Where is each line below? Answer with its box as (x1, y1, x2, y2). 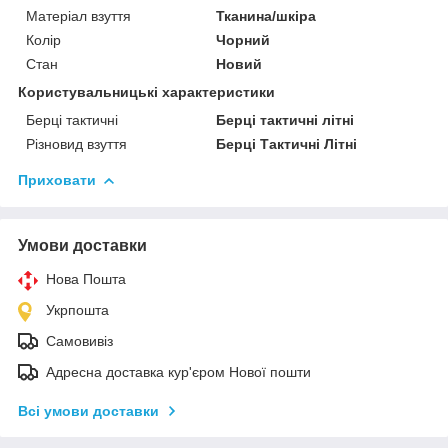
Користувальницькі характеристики (18, 83, 275, 100)
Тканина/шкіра (216, 7, 317, 24)
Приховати (18, 171, 96, 188)
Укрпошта (46, 301, 109, 318)
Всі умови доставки (18, 402, 159, 419)
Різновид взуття (26, 135, 127, 152)
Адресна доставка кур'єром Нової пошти (46, 363, 311, 380)
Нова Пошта (46, 270, 126, 287)
